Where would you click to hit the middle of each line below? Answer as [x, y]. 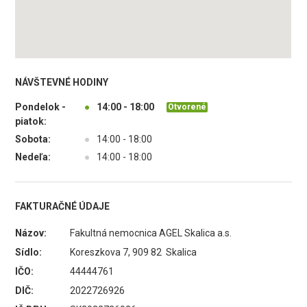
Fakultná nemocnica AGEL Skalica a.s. [151, 233]
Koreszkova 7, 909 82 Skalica [134, 252]
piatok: [31, 121]
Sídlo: [29, 252]
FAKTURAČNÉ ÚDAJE [63, 206]
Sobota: [33, 139]
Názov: [31, 233]
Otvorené [187, 107]
